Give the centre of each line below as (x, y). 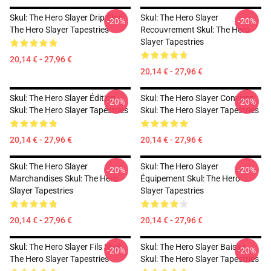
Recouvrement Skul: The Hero (195, 30)
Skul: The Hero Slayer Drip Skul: (67, 18)
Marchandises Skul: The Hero (64, 178)
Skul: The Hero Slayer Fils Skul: (66, 247)
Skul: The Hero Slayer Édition (63, 98)
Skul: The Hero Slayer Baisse (193, 247)
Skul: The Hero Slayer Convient (197, 98)
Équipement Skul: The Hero (190, 178)
